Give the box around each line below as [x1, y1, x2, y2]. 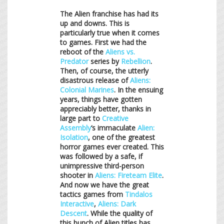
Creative [102, 113, 128, 123]
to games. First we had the [60, 37, 146, 47]
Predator [60, 56, 88, 66]
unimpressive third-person [60, 160, 144, 170]
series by [88, 56, 121, 66]
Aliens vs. [105, 46, 135, 56]
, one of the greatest [88, 132, 155, 142]
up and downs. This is [60, 18, 129, 28]
